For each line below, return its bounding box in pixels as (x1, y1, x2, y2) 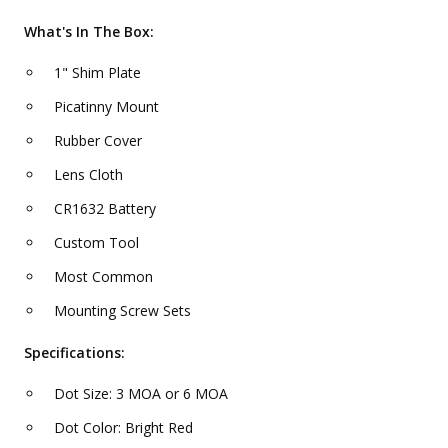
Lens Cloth (54, 165, 123, 185)
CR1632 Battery (54, 199, 156, 219)
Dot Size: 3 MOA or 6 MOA (54, 384, 228, 404)
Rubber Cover (54, 131, 142, 151)
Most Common (54, 267, 153, 287)
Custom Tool (54, 233, 139, 253)
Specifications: (24, 343, 125, 363)
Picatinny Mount (54, 97, 159, 117)
